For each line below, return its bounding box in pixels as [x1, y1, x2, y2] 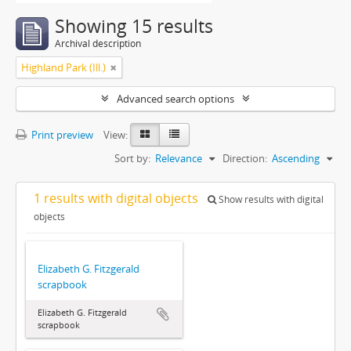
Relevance [155, 151, 202, 165]
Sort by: [114, 151, 150, 165]
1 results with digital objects [34, 190, 201, 207]
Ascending [272, 151, 320, 165]
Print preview [29, 128, 93, 142]
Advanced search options [117, 92, 234, 106]
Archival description [55, 37, 141, 50]
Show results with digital [216, 193, 324, 206]
